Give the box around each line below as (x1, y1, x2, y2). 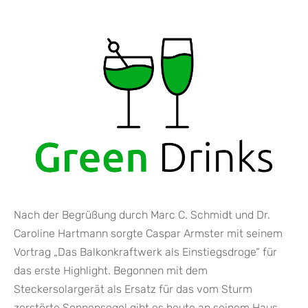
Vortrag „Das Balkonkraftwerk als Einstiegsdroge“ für (14, 245, 277, 258)
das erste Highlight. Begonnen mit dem (14, 263, 208, 277)
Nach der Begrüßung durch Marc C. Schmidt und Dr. (14, 208, 270, 221)
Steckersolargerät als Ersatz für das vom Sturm (14, 282, 252, 296)
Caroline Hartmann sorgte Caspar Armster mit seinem (14, 226, 283, 240)
